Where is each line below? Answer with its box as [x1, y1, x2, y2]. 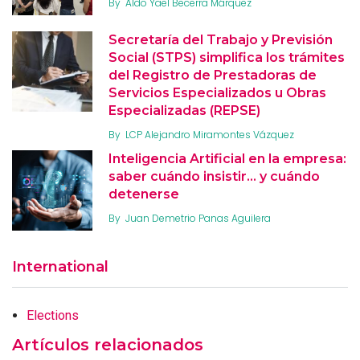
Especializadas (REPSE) [108, 103, 260, 119]
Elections [27, 308, 79, 324]
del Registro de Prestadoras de [108, 67, 317, 84]
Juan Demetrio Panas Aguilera [125, 211, 271, 226]
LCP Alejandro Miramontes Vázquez [125, 128, 294, 142]
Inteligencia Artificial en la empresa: [108, 151, 346, 167]
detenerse [108, 186, 179, 202]
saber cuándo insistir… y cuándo [108, 169, 320, 185]
